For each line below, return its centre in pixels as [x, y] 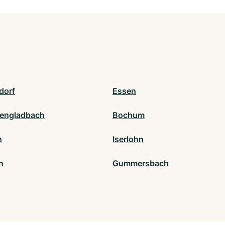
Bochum [129, 115]
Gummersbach [141, 163]
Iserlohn [128, 139]
